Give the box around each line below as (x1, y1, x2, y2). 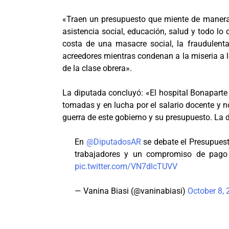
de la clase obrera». (62, 63, 132, 73)
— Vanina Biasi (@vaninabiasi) (75, 186, 188, 196)
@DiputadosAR (86, 136, 141, 147)
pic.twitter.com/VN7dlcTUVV (75, 161, 177, 171)
